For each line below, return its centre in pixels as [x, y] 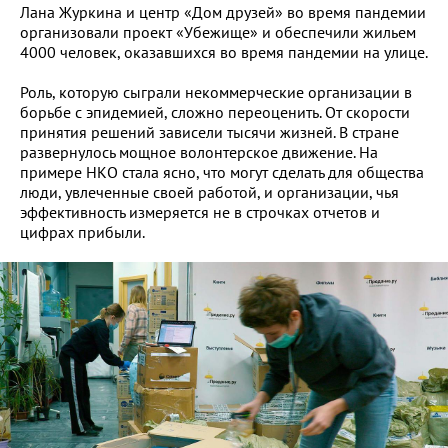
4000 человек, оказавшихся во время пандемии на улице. [224, 52]
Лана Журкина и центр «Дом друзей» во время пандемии [223, 12]
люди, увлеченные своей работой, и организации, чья [209, 192]
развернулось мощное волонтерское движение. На [199, 152]
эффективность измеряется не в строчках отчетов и [200, 212]
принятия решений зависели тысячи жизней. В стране [209, 132]
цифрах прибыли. [82, 232]
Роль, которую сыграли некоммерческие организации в [216, 92]
